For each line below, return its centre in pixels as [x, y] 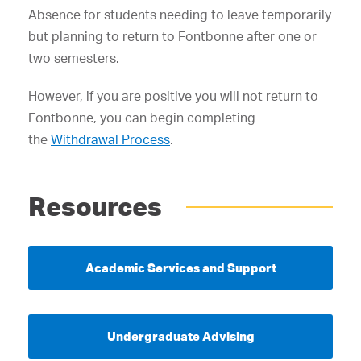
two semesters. [74, 58]
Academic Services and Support [180, 268]
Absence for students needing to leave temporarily [180, 15]
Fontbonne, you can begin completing [142, 118]
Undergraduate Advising [180, 337]
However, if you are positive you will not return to [173, 96]
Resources [95, 206]
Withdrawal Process [110, 139]
